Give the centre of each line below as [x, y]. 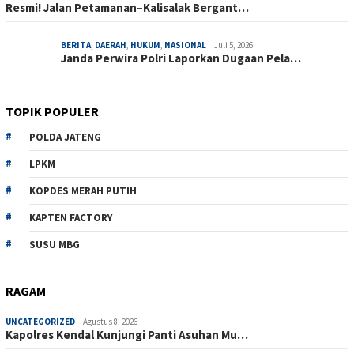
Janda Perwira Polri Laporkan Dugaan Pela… [181, 58]
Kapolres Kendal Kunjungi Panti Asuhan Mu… [127, 335]
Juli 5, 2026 [233, 45]
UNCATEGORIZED [40, 322]
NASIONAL [185, 45]
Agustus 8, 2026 [110, 322]
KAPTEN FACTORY [71, 218]
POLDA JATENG [65, 137]
